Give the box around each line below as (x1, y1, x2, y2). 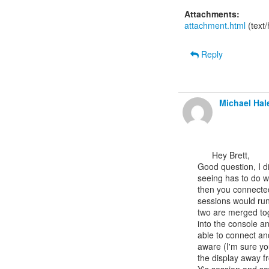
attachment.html (184, 19, 246, 31)
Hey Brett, (198, 149, 212, 161)
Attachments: (184, 8, 240, 20)
